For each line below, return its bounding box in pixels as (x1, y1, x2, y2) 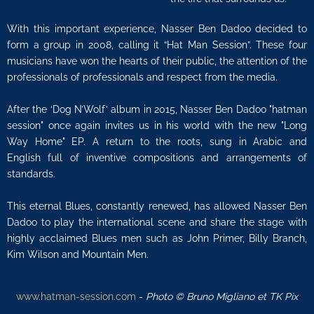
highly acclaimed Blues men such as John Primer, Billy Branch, (7, 233, 307, 244)
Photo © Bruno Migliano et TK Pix (146, 291, 298, 302)
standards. (7, 168, 58, 179)
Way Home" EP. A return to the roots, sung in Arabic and (7, 136, 307, 147)
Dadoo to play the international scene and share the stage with (7, 217, 307, 228)
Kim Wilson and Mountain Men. (7, 249, 149, 260)
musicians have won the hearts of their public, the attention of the (7, 55, 307, 67)
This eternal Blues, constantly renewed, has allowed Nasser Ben (7, 200, 307, 212)
